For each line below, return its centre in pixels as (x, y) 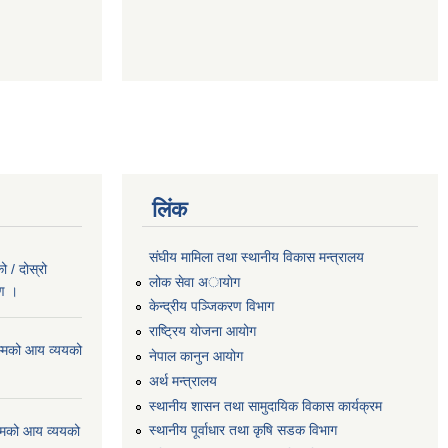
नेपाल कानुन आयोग (196, 355)
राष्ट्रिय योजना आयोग (202, 331)
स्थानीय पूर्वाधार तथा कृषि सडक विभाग (243, 430)
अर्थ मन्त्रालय (183, 380)
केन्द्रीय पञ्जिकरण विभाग (211, 306)
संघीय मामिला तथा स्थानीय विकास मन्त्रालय (256, 256)
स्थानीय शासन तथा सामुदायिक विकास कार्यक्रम (265, 405)
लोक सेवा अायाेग (194, 281)
